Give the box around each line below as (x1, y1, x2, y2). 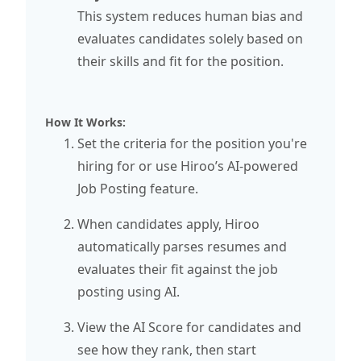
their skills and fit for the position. (77, 52, 284, 70)
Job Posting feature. (77, 179, 198, 197)
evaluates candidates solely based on (77, 29, 303, 48)
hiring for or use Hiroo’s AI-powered (77, 156, 298, 175)
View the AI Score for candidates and (77, 317, 301, 336)
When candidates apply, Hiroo (77, 214, 259, 233)
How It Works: (45, 114, 126, 130)
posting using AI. (77, 282, 180, 301)
